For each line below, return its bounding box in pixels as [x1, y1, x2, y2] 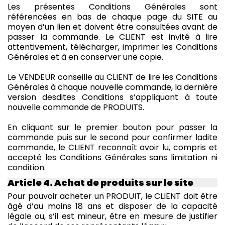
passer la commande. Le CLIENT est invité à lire [8, 31, 217, 43]
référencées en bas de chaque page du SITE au [8, 11, 217, 23]
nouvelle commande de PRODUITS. [8, 101, 144, 113]
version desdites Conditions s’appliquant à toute [8, 91, 217, 103]
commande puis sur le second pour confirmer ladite [8, 131, 217, 143]
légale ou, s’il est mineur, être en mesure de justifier [8, 210, 217, 222]
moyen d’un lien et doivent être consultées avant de [8, 21, 217, 33]
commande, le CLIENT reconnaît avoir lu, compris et [8, 141, 217, 153]
